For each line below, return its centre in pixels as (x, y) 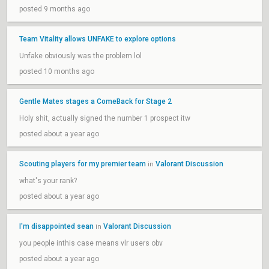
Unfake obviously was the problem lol (80, 56)
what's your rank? (48, 181)
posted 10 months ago (57, 71)
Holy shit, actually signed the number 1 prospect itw (105, 118)
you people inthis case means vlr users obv (91, 243)
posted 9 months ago (55, 9)
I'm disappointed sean (56, 226)
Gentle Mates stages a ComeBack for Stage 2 (95, 101)
